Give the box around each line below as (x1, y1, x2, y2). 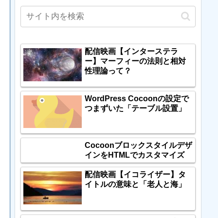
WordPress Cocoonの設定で (85, 94, 189, 103)
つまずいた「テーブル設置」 (85, 104, 186, 112)
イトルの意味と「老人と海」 (85, 180, 186, 189)
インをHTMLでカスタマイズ (85, 151, 184, 160)
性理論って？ (85, 66, 131, 75)
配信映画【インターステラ (85, 47, 178, 55)
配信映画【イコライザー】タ (85, 170, 186, 179)
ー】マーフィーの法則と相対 (85, 56, 186, 65)
